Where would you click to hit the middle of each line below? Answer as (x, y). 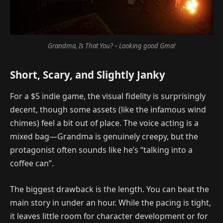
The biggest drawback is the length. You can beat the (110, 189)
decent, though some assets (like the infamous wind (108, 110)
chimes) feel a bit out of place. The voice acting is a (104, 123)
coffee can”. (32, 164)
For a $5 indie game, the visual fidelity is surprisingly (108, 96)
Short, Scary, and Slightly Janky (88, 75)
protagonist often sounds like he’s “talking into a (101, 150)
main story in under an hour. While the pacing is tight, (111, 202)
